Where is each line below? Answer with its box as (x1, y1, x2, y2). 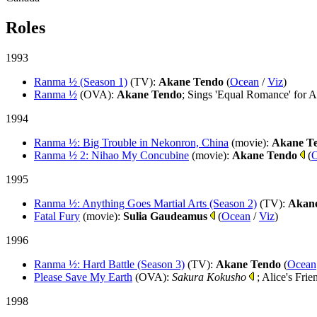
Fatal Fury (34, 209, 80, 222)
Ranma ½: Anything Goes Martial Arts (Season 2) (34, 197, 257, 209)
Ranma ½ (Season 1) (34, 75, 127, 88)
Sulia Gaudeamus (123, 209, 207, 222)
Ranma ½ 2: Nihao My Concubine (34, 149, 189, 161)
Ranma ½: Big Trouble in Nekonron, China (34, 136, 229, 149)
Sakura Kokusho (172, 270, 246, 283)
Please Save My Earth (34, 270, 132, 283)
